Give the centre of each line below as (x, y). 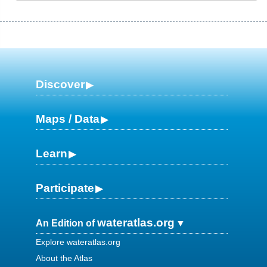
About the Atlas (64, 258)
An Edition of (66, 223)
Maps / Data (68, 119)
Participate (65, 188)
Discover (60, 84)
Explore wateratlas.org (78, 242)
